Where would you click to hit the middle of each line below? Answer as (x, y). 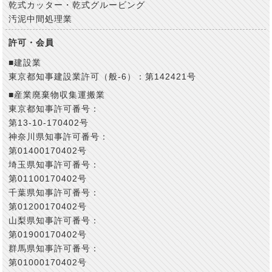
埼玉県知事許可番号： (54, 165)
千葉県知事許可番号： (54, 192)
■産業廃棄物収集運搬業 (57, 95)
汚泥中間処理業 (41, 19)
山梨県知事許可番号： (54, 220)
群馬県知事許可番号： (54, 248)
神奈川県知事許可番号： (59, 137)
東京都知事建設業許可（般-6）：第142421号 (103, 76)
